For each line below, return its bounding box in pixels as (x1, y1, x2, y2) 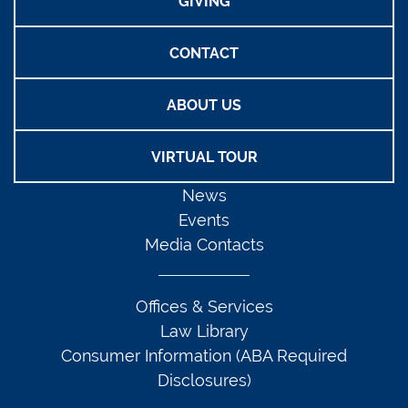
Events (178, 209, 229, 229)
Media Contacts (144, 234, 264, 254)
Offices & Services (135, 296, 273, 316)
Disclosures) (157, 370, 251, 390)
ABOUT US (167, 96, 241, 114)
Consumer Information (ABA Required (61, 345, 347, 365)
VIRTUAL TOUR (150, 148, 258, 166)
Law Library (159, 321, 249, 341)
